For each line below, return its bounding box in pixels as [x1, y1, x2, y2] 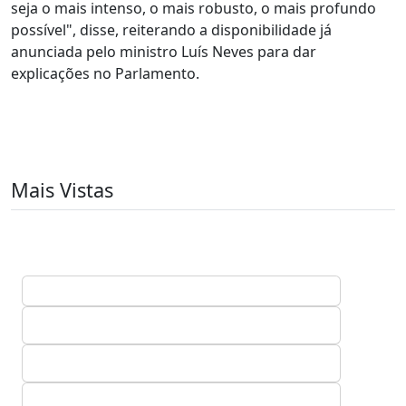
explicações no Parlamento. [11, 63, 199, 83]
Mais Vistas [11, 177, 113, 203]
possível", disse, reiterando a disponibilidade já [11, 20, 332, 40]
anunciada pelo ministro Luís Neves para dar [11, 42, 316, 62]
